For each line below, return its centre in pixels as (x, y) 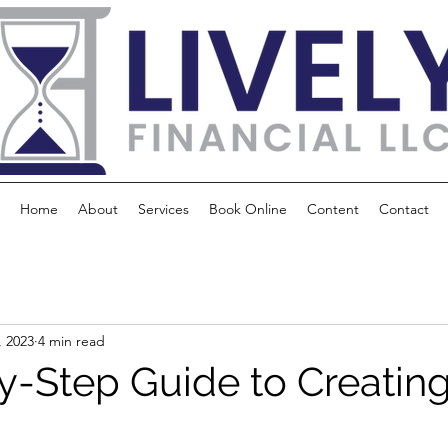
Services (163, 209)
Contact (403, 209)
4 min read (71, 340)
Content (332, 209)
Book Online (247, 209)
